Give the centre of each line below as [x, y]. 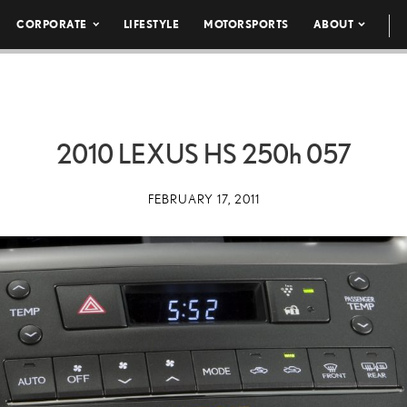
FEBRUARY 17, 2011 [203, 199]
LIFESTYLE [151, 24]
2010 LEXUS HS [149, 154]
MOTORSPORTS [246, 24]
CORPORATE [52, 24]
